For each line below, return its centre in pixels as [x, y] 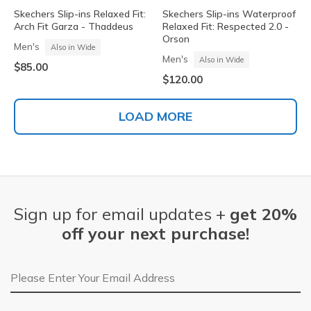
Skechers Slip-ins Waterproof [229, 14]
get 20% [263, 214]
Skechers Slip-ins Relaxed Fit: [80, 14]
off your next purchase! [155, 234]
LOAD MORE [155, 117]
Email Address [47, 272]
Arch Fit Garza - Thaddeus [74, 27]
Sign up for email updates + [122, 214]
